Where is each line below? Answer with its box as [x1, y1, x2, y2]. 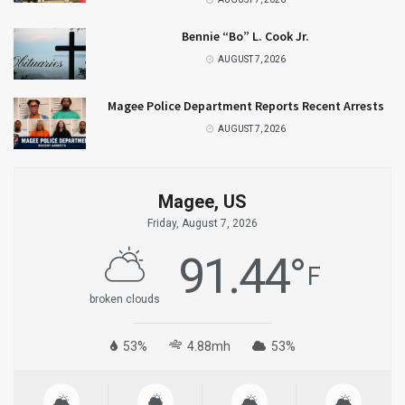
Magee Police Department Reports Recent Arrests [107, 97, 384, 114]
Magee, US [158, 191, 247, 213]
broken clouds [89, 293, 160, 306]
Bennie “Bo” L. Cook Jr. [182, 27, 309, 44]
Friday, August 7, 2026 [147, 217, 258, 231]
